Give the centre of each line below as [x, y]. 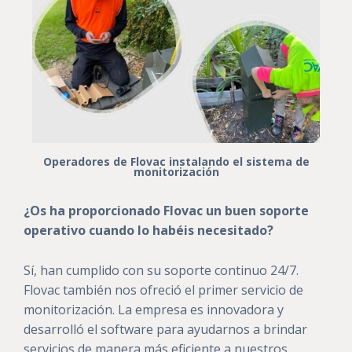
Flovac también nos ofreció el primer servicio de [163, 290]
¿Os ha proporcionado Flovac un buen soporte [166, 211]
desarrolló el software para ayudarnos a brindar [165, 330]
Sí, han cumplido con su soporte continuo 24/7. [161, 271]
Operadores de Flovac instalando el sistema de [176, 162]
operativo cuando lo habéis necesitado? [148, 231]
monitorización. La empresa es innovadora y [154, 310]
